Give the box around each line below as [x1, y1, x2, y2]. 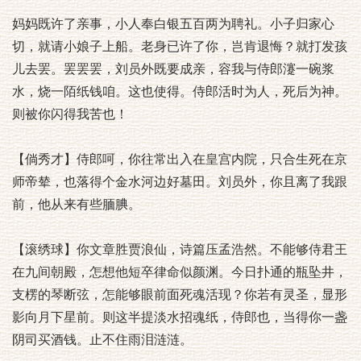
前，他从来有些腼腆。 [12, 197, 141, 211]
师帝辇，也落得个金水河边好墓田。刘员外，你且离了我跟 [12, 175, 347, 189]
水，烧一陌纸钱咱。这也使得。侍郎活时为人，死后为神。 [12, 85, 347, 98]
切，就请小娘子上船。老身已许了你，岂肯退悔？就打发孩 [12, 39, 347, 53]
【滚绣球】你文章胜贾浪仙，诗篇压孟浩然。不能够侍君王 [12, 243, 347, 256]
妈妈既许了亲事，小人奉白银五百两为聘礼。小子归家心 [12, 17, 334, 31]
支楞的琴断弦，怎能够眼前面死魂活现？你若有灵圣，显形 [12, 288, 347, 301]
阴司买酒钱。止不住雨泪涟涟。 [12, 333, 193, 346]
